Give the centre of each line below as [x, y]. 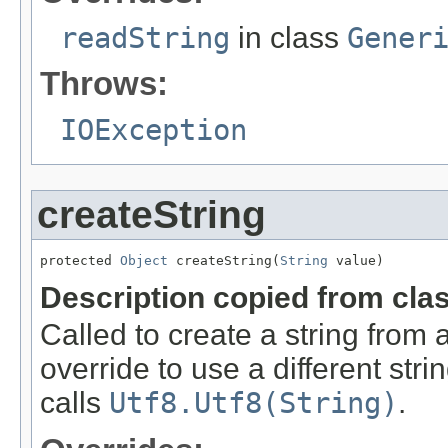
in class [288, 38]
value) [356, 261]
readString [145, 38]
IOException [153, 130]
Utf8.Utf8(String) [253, 403]
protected [80, 261]
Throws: [104, 84]
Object [144, 261]
